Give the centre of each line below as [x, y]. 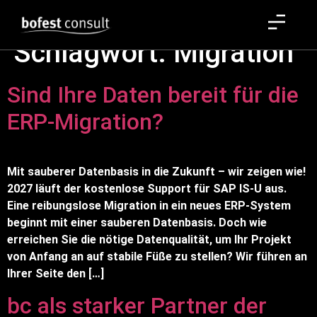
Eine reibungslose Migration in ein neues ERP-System [149, 206]
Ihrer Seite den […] [56, 273]
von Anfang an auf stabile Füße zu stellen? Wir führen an [157, 257]
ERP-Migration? [85, 122]
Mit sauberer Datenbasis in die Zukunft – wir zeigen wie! [156, 172]
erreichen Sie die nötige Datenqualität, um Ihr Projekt [149, 240]
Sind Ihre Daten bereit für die [153, 95]
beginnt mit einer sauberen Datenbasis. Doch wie [137, 223]
